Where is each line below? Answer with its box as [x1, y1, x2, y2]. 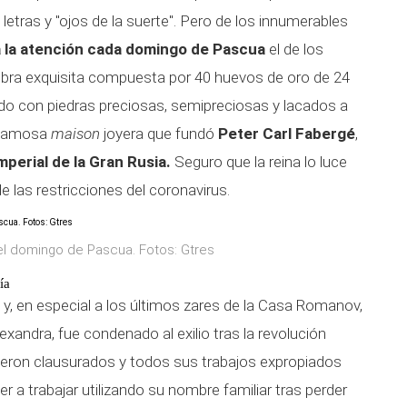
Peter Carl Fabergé [218, 124, 355, 143]
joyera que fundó [100, 124, 218, 143]
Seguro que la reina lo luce [171, 153, 347, 171]
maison [51, 124, 100, 143]
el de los [265, 40, 323, 58]
